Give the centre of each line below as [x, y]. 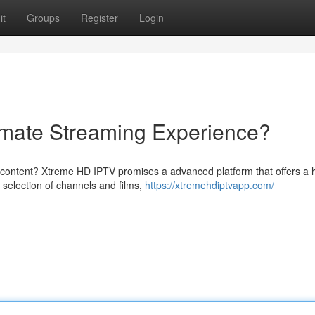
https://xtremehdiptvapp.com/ [210, 185]
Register [99, 18]
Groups [43, 18]
